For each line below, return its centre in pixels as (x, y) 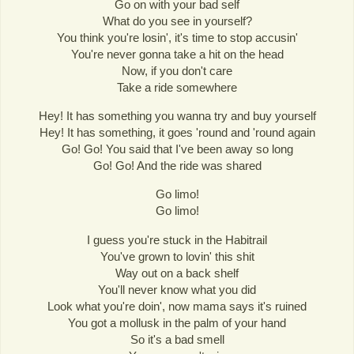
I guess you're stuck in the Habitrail (177, 239)
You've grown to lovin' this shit (177, 256)
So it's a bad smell (177, 339)
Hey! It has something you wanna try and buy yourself (177, 116)
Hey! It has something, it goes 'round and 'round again (177, 133)
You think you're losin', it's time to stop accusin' (177, 38)
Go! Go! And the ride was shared (177, 166)
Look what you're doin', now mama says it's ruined (177, 306)
